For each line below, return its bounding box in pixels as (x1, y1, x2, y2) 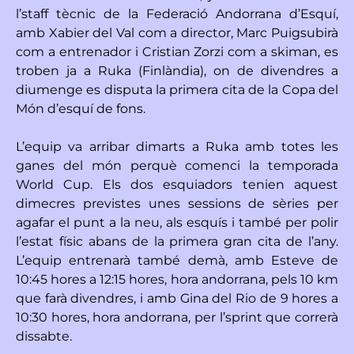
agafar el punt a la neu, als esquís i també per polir (16, 214, 338, 230)
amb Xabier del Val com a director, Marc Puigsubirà (16, 24, 338, 40)
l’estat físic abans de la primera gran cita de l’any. (16, 233, 338, 249)
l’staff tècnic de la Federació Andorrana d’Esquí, (16, 6, 338, 21)
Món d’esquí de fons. (16, 100, 145, 116)
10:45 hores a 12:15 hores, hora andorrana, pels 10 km (16, 271, 338, 287)
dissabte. (16, 328, 72, 344)
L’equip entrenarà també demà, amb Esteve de (16, 252, 338, 268)
